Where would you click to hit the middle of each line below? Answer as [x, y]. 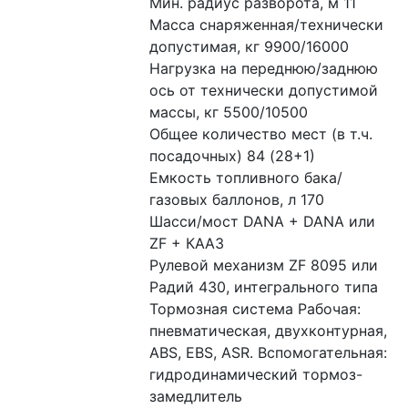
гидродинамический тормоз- [256, 374]
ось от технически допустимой [264, 90]
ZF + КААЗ [189, 243]
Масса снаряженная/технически [267, 25]
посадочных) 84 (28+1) [235, 156]
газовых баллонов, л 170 [240, 199]
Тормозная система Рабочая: [255, 309]
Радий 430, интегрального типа [266, 287]
